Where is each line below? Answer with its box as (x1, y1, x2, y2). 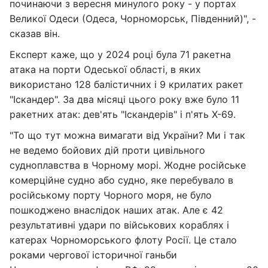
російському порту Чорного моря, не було (10, 189, 212, 201)
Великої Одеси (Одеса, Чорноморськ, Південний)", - (10, 13, 256, 25)
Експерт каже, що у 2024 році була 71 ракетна (10, 48, 231, 60)
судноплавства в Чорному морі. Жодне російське (10, 159, 246, 171)
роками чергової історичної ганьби (10, 249, 177, 261)
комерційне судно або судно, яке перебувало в (10, 174, 233, 186)
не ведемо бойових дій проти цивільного (10, 144, 205, 156)
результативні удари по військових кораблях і (10, 219, 229, 231)
